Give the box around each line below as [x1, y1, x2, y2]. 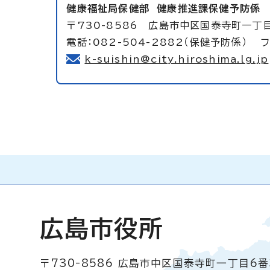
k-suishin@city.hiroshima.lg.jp [84, 54, 269, 64]
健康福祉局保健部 [66, 4, 157, 13]
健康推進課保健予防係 [157, 4, 261, 13]
